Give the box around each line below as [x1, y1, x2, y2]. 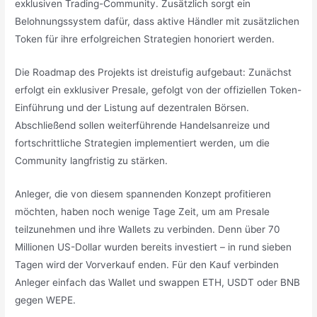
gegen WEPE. [15, 294, 76, 306]
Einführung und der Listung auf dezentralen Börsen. [15, 101, 250, 113]
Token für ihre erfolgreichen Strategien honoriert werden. [15, 33, 275, 45]
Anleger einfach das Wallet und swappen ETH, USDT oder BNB [15, 276, 301, 288]
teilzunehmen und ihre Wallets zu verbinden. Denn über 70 [15, 223, 281, 235]
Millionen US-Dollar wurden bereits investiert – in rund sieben [15, 241, 292, 253]
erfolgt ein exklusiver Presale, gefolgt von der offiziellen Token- [15, 83, 302, 96]
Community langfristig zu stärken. [15, 154, 171, 166]
